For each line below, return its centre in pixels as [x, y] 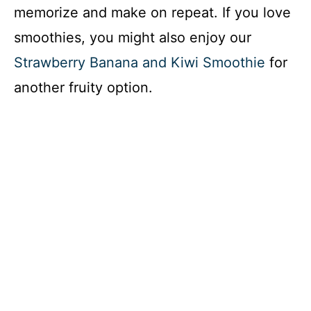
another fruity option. [83, 88]
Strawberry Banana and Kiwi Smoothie [140, 63]
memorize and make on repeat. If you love [152, 13]
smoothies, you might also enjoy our [133, 38]
